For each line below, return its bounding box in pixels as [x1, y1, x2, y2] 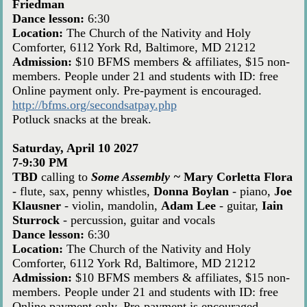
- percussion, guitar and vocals [59, 213, 215, 228]
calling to [40, 170, 91, 184]
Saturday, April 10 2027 [12, 141, 138, 156]
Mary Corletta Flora [183, 170, 293, 184]
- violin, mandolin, [60, 199, 161, 213]
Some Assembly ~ [90, 170, 184, 184]
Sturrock [12, 213, 60, 228]
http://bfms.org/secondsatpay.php [12, 98, 177, 112]
